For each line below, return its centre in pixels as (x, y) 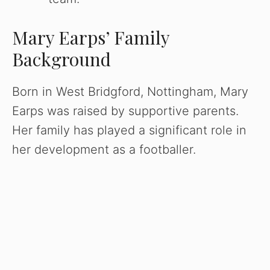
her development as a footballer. (104, 150)
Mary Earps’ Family (91, 38)
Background (61, 59)
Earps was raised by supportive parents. (125, 111)
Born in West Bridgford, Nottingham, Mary (130, 92)
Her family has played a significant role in (129, 130)
